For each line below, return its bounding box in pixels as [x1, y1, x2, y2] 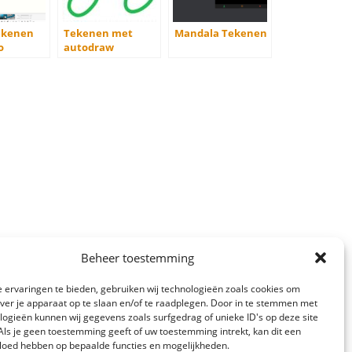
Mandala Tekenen [174, 26, 267, 40]
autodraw [64, 40, 114, 54]
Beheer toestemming [80, 250, 194, 266]
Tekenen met [64, 26, 133, 40]
